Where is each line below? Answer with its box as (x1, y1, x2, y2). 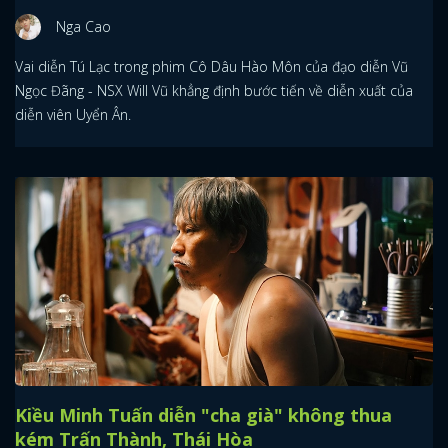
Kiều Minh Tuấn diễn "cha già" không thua (15, 402, 392, 427)
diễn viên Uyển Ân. (15, 104, 131, 124)
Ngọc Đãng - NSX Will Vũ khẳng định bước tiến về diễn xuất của (15, 80, 413, 100)
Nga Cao (56, 16, 111, 36)
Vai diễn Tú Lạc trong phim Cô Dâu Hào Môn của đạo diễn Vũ (15, 56, 408, 76)
